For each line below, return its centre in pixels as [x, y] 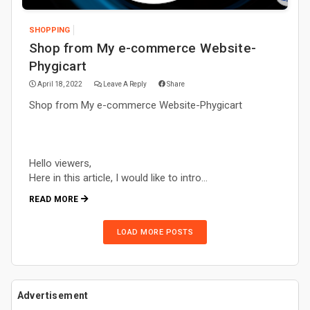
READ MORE [55, 199]
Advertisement [53, 295]
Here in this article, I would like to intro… [118, 177]
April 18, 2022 [60, 84]
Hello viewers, [60, 163]
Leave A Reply [125, 84]
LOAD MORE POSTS [155, 232]
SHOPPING [49, 30]
